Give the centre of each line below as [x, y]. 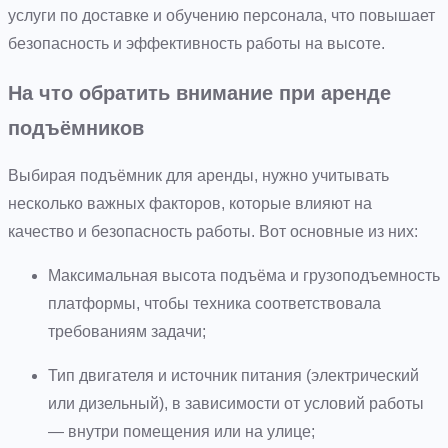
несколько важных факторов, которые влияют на [190, 203]
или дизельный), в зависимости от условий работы [236, 403]
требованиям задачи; [127, 331]
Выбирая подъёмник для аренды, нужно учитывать [198, 175]
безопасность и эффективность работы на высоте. [196, 43]
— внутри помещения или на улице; [181, 431]
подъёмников [76, 127]
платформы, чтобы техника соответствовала [214, 303]
